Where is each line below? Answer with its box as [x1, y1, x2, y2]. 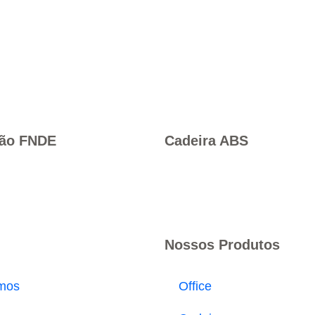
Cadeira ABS [165, 133, 248, 149]
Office [179, 279, 212, 294]
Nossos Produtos [165, 237, 280, 253]
